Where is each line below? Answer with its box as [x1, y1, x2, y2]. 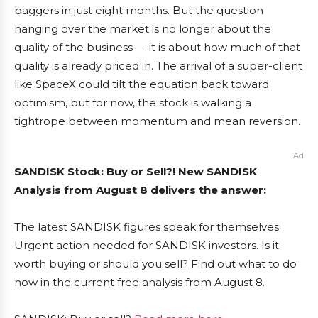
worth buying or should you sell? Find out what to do [14, 257, 297, 270]
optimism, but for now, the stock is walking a [14, 96, 251, 109]
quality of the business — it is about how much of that [14, 40, 300, 54]
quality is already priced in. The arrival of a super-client [14, 59, 302, 72]
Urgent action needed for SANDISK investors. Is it [14, 238, 279, 252]
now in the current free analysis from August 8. [14, 275, 265, 289]
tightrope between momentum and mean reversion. [14, 114, 300, 128]
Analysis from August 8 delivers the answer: [14, 183, 266, 197]
